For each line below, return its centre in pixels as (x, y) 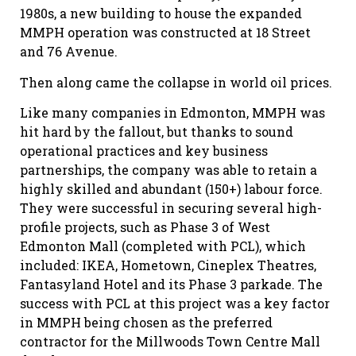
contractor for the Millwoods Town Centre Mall (170, 342)
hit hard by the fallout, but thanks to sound (157, 132)
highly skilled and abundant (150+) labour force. (171, 189)
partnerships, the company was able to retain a (168, 170)
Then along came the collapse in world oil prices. (176, 82)
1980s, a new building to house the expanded (161, 14)
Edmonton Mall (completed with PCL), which (163, 246)
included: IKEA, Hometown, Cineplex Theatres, (168, 265)
